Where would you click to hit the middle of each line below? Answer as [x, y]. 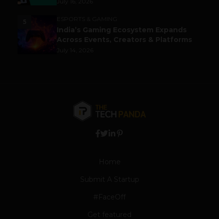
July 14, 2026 [75, 50]
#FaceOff [109, 197]
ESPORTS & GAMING [87, 19]
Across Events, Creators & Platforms [124, 39]
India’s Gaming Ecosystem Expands [122, 30]
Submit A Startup [109, 179]
